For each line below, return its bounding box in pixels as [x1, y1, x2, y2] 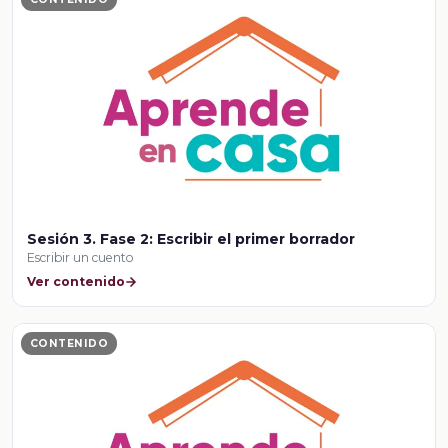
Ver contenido [27, 274, 126, 290]
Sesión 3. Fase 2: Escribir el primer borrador [27, 229, 356, 248]
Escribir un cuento [27, 249, 135, 265]
